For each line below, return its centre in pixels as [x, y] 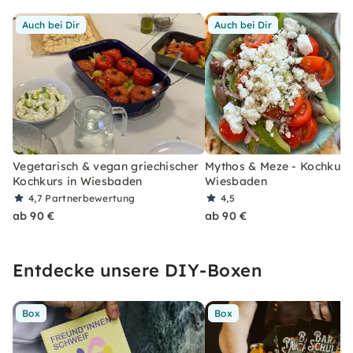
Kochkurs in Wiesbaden [78, 181]
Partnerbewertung [90, 198]
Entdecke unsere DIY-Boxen [137, 270]
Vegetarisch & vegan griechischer [106, 166]
